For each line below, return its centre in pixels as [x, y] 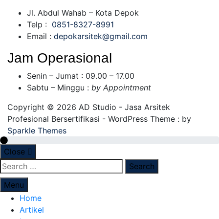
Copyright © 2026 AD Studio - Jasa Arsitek [89, 107]
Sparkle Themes [37, 130]
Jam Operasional [60, 58]
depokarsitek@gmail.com [101, 36]
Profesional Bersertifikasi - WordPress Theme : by [99, 119]
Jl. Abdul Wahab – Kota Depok [83, 12]
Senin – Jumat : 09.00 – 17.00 [81, 76]
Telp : [39, 24]
